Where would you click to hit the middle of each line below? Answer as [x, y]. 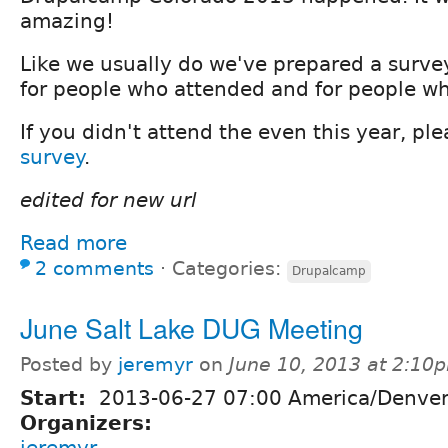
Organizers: [89, 422]
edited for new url [108, 199]
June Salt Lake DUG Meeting [191, 327]
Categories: [229, 268]
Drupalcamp [329, 270]
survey [52, 156]
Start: [56, 397]
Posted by [69, 364]
